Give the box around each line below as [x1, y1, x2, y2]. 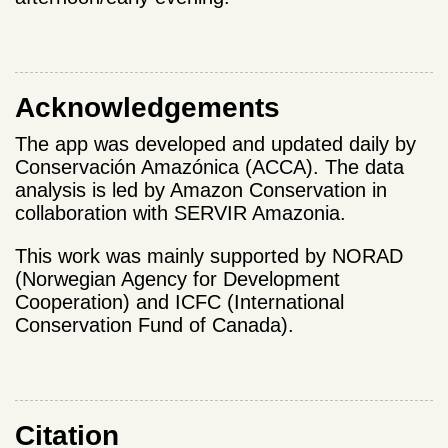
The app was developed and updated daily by [15, 133, 416, 156]
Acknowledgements [15, 92, 280, 124]
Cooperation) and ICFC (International [15, 291, 344, 314]
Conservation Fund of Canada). [15, 314, 294, 337]
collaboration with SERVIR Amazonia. [15, 202, 346, 225]
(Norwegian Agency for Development [15, 268, 340, 291]
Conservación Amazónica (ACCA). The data [15, 156, 404, 179]
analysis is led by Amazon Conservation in [15, 179, 387, 202]
